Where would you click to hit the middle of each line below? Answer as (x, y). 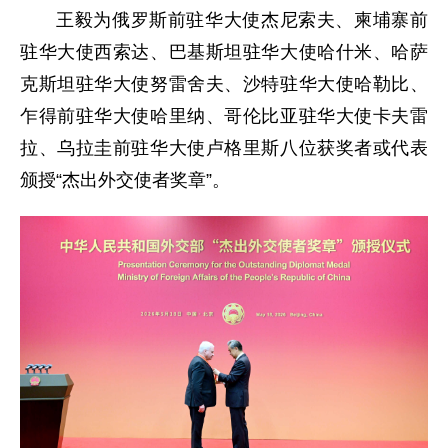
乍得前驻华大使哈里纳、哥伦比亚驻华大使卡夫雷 (224, 115)
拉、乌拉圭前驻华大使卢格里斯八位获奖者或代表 (224, 147)
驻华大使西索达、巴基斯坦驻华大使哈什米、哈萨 (224, 51)
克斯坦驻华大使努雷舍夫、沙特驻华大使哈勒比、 (224, 83)
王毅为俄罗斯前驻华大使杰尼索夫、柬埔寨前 (242, 19)
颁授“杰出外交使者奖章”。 (125, 179)
